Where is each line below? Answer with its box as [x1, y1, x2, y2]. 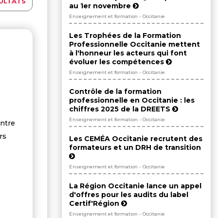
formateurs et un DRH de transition [69, 143, 201, 152]
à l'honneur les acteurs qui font [69, 49, 187, 58]
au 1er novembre [69, 1, 133, 11]
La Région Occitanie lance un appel [69, 182, 201, 191]
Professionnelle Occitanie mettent [69, 40, 200, 49]
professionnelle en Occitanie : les [69, 96, 195, 105]
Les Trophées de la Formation [69, 31, 181, 40]
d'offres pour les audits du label [69, 190, 188, 200]
